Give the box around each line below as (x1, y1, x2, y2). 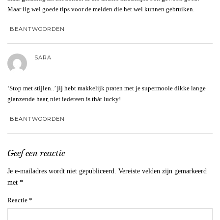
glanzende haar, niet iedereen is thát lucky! (7, 95, 121, 103)
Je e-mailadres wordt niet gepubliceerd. (7, 167, 116, 175)
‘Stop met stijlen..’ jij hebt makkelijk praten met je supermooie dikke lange (7, 84, 206, 92)
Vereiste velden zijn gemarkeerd (118, 167, 207, 175)
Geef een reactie (7, 148, 65, 159)
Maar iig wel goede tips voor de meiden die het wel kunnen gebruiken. (7, 5, 194, 13)
